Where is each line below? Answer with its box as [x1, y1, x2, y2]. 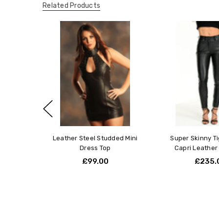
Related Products [43, 1, 100, 10]
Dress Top [80, 144, 111, 152]
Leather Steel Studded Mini [52, 134, 138, 142]
